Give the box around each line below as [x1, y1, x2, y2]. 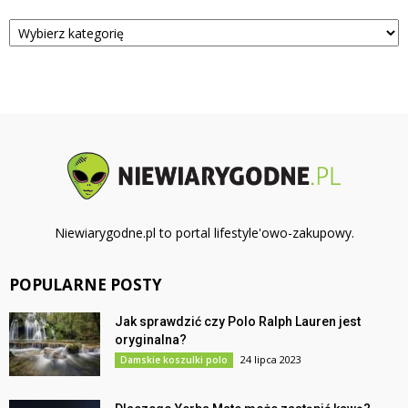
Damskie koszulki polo [120, 353, 228, 367]
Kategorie [9, 8, 66, 25]
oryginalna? [115, 332, 187, 348]
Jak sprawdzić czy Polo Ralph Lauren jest [115, 314, 361, 330]
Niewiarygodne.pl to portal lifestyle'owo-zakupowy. [54, 224, 354, 242]
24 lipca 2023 [240, 352, 301, 367]
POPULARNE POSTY [9, 274, 162, 296]
